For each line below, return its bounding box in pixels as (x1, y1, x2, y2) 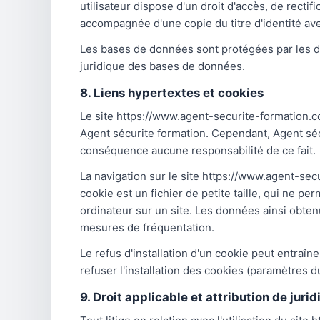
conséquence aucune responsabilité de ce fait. (80, 144, 316, 157)
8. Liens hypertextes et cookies (80, 86, 264, 100)
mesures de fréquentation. (80, 221, 214, 234)
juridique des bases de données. (80, 59, 245, 73)
